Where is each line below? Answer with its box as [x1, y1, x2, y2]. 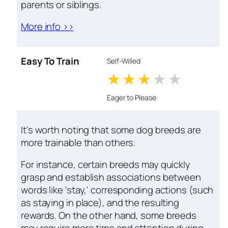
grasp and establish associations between [21, 170, 201, 184]
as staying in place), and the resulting [21, 196, 180, 210]
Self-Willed [107, 56, 140, 66]
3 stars [154, 68, 201, 90]
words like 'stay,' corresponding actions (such [21, 183, 214, 197]
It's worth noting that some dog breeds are [21, 123, 201, 136]
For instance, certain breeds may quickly [21, 158, 190, 172]
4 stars [169, 68, 217, 90]
